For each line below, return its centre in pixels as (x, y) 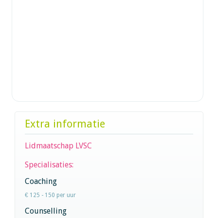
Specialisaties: (50, 164)
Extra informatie (65, 124)
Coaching (41, 181)
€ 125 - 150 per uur (50, 195)
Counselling (46, 211)
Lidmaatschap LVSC (58, 145)
